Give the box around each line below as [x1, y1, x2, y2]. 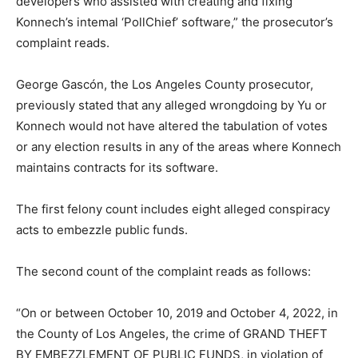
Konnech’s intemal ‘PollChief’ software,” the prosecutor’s [16, 14, 333, 30]
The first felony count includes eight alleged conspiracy [16, 201, 330, 217]
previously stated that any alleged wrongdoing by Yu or [16, 97, 327, 113]
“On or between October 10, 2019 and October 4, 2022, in [16, 305, 338, 321]
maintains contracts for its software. [16, 160, 218, 176]
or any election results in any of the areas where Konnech [16, 139, 341, 155]
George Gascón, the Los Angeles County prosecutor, [16, 77, 313, 93]
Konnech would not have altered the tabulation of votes [16, 118, 328, 134]
